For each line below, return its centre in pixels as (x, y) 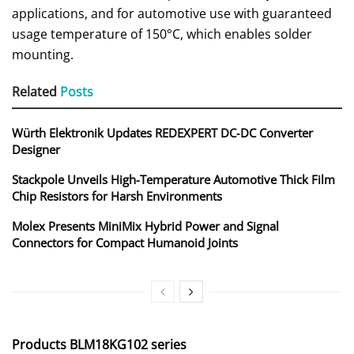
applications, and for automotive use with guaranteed (172, 14)
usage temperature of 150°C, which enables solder (162, 34)
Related (34, 92)
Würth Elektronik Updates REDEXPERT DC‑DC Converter (162, 133)
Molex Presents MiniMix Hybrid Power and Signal (145, 226)
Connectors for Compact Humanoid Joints (125, 243)
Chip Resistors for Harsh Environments (117, 196)
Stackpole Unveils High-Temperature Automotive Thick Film (173, 180)
